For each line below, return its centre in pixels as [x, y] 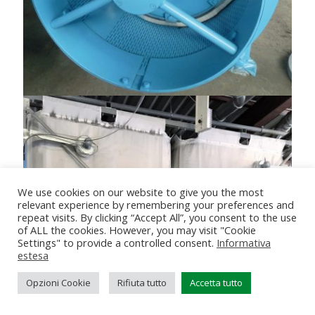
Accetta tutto [216, 283]
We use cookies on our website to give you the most [141, 192]
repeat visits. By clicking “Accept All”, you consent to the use [157, 217]
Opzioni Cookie [58, 283]
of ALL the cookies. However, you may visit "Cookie [137, 230]
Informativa [244, 243]
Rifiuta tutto [142, 283]
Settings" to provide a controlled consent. [117, 243]
